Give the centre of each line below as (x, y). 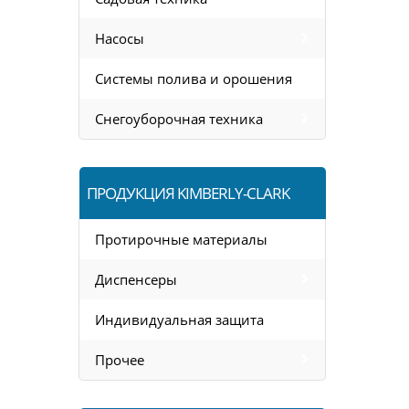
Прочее (120, 360)
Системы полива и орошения (194, 79)
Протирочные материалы (181, 239)
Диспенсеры (136, 279)
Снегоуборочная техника (179, 119)
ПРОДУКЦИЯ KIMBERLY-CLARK (188, 193)
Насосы (120, 38)
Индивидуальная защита (179, 320)
